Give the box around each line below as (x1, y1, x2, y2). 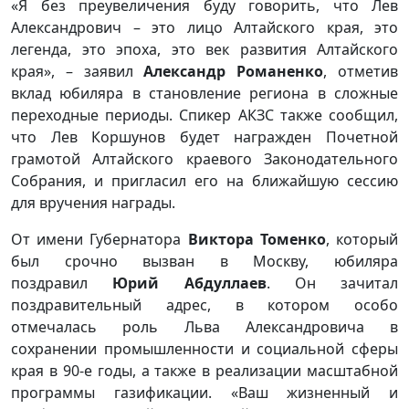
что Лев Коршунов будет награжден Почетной (11, 127, 398, 147)
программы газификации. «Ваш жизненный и (11, 383, 398, 403)
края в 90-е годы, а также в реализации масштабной (11, 361, 398, 381)
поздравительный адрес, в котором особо (11, 295, 398, 315)
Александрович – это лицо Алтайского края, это (11, 17, 398, 37)
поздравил (11, 273, 113, 293)
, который (325, 229, 399, 249)
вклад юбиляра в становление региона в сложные (11, 83, 398, 103)
